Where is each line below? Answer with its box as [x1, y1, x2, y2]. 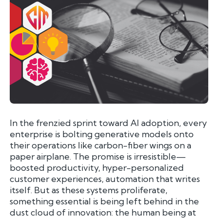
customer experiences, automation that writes [10, 173, 200, 184]
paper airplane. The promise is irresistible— [10, 150, 186, 162]
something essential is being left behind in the [10, 195, 199, 207]
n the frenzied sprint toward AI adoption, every [12, 117, 207, 128]
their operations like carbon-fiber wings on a [10, 139, 191, 151]
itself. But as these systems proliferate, [10, 184, 167, 196]
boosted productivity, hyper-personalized [10, 162, 184, 173]
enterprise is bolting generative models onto [10, 128, 194, 140]
